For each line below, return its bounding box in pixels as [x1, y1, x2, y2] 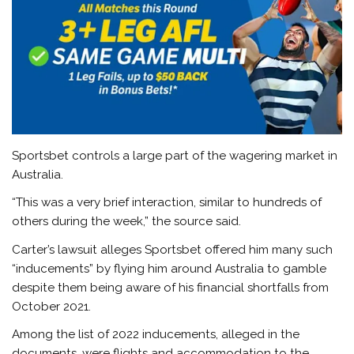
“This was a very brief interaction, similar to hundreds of [12, 195, 322, 210]
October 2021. [12, 299, 92, 314]
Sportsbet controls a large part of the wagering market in [12, 149, 338, 164]
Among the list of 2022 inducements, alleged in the [12, 327, 300, 342]
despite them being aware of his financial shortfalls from [12, 280, 330, 295]
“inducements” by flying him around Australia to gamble [12, 261, 327, 276]
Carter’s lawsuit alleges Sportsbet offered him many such [12, 242, 333, 257]
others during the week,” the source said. [12, 214, 242, 229]
